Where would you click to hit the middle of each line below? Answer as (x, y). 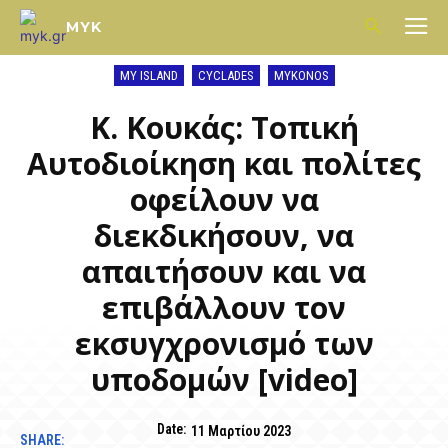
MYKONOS (301, 75)
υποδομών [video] (224, 379)
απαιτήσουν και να (224, 271)
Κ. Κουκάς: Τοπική (224, 127)
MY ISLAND (148, 75)
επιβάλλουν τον (224, 307)
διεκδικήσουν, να (224, 235)
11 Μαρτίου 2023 (241, 430)
